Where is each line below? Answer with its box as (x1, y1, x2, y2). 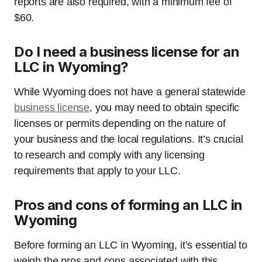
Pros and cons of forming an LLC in (14, 196, 243, 213)
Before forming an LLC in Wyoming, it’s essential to (14, 239, 247, 251)
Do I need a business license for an (14, 43, 240, 60)
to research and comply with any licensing (14, 149, 205, 161)
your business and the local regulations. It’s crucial (14, 133, 243, 145)
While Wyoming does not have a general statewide (14, 86, 246, 98)
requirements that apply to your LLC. (14, 165, 181, 177)
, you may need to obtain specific (89, 102, 240, 113)
